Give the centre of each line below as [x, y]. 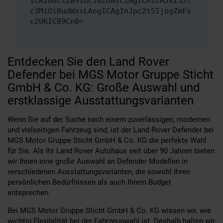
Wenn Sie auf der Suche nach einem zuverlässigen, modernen [109, 119]
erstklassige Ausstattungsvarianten [101, 100]
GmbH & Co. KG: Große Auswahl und [104, 87]
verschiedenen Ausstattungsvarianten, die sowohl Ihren [99, 171]
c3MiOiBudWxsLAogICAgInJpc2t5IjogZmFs [111, 11]
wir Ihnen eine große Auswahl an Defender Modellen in [98, 161]
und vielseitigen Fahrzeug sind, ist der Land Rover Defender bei [111, 130]
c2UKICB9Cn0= [57, 22]
